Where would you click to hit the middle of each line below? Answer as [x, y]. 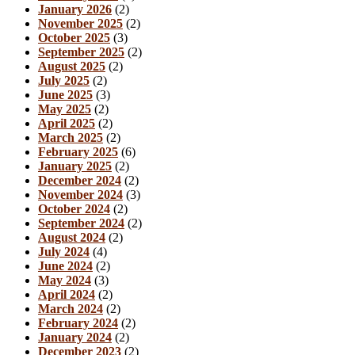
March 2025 [71, 137]
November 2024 [80, 194]
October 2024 [74, 208]
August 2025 [72, 66]
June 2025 [65, 94]
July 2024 [64, 251]
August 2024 [72, 237]
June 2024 [65, 265]
